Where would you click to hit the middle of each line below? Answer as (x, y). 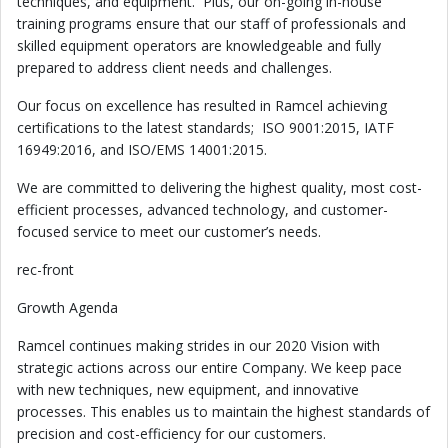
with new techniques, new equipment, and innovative (188, 389)
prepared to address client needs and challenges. (174, 67)
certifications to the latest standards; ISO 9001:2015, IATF (205, 127)
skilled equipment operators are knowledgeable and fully (199, 45)
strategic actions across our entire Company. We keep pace (209, 367)
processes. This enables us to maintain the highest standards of (223, 411)
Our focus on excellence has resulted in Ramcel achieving (202, 105)
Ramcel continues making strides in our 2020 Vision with (198, 345)
